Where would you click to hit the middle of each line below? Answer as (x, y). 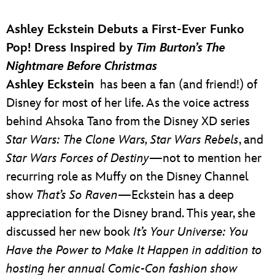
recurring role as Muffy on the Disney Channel (127, 176)
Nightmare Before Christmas (82, 66)
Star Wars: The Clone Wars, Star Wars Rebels (122, 140)
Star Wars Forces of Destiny (78, 158)
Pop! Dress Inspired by (71, 48)
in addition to (227, 250)
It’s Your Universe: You (191, 232)
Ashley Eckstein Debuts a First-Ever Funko (125, 29)
